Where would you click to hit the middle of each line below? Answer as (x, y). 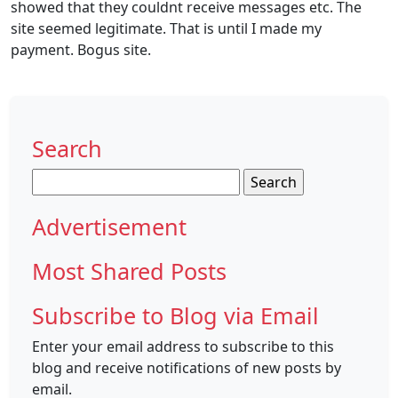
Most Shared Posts (129, 271)
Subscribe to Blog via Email (175, 315)
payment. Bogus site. (81, 50)
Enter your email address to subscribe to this (183, 346)
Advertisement (109, 227)
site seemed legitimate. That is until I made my (166, 28)
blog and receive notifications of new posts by (187, 368)
